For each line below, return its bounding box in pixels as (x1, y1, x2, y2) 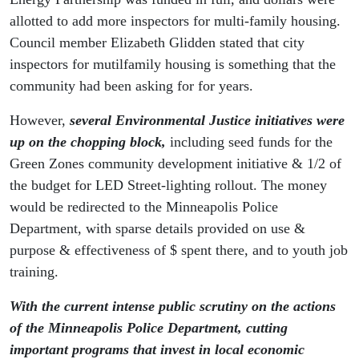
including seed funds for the (170, 134, 333, 150)
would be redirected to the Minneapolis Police (10, 199, 278, 215)
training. (10, 264, 58, 280)
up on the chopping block (10, 134, 162, 150)
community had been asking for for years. (10, 78, 257, 94)
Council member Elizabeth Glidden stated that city (10, 34, 305, 50)
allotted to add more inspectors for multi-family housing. (10, 13, 341, 29)
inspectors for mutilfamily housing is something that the (10, 56, 336, 72)
